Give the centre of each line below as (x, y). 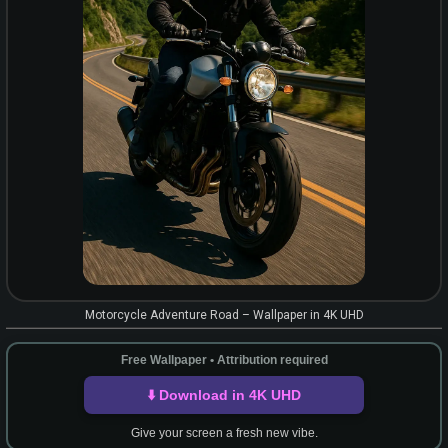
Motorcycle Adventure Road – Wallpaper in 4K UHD (224, 315)
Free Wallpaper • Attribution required (224, 360)
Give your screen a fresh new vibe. (224, 433)
